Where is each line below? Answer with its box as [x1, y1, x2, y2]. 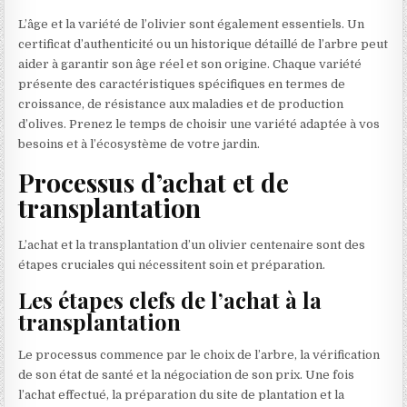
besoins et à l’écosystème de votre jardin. [18, 136, 261, 151]
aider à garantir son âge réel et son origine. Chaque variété [18, 56, 362, 71]
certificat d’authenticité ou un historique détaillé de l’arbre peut [18, 36, 389, 51]
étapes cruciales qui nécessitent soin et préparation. [18, 258, 326, 273]
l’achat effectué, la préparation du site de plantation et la [18, 388, 345, 402]
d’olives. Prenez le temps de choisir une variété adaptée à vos [18, 116, 381, 131]
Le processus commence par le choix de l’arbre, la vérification [18, 348, 381, 362]
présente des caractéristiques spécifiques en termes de [18, 76, 346, 91]
